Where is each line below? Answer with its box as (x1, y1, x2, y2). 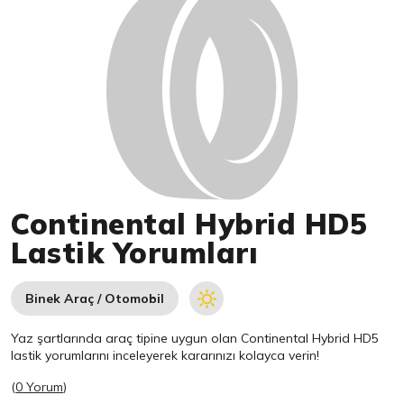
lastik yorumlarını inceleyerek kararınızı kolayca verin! (11, 347, 320, 364)
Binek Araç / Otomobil (25, 290, 165, 308)
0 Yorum (15, 379, 64, 396)
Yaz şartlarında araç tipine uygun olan (11, 330, 242, 347)
